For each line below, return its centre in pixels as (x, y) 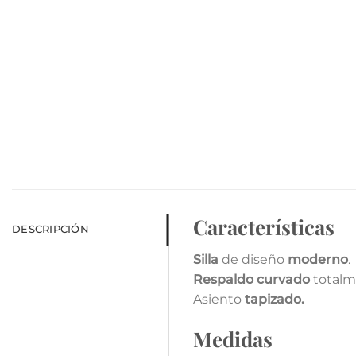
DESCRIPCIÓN (50, 229)
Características (264, 226)
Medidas (233, 339)
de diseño (255, 260)
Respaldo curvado (252, 280)
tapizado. (275, 300)
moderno (318, 260)
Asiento (219, 300)
